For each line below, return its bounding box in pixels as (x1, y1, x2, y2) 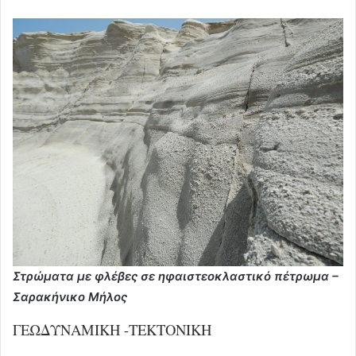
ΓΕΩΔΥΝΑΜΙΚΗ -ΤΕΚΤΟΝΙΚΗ (13, 319, 211, 339)
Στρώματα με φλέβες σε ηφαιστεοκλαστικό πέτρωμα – (13, 268, 339, 284)
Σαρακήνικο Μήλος (13, 288, 127, 304)
